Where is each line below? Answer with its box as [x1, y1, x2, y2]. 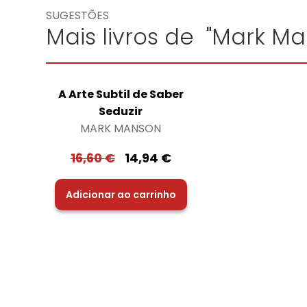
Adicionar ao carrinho [65, 187, 176, 201]
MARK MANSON [80, 120, 162, 136]
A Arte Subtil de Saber [58, 86, 184, 102]
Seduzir [99, 103, 143, 119]
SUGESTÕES [46, 8, 110, 24]
